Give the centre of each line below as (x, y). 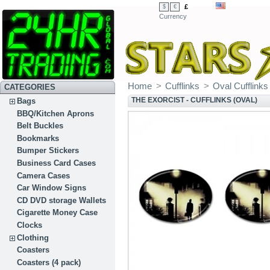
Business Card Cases (57, 163)
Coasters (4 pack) (49, 262)
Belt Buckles (40, 126)
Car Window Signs (52, 188)
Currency (173, 17)
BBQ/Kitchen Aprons (56, 113)
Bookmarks (38, 138)
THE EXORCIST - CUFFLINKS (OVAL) (195, 100)
